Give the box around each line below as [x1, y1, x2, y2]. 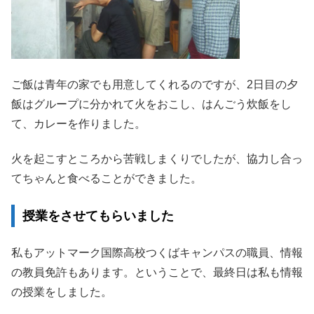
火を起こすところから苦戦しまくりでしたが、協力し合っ [11, 153, 303, 165]
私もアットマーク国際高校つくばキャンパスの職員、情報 [11, 247, 303, 259]
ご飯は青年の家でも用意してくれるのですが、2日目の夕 [11, 78, 298, 90]
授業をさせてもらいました [22, 209, 174, 223]
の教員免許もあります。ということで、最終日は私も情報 [11, 266, 303, 279]
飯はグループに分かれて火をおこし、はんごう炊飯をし [11, 97, 292, 110]
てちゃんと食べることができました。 [11, 172, 202, 185]
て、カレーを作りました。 [11, 117, 146, 130]
